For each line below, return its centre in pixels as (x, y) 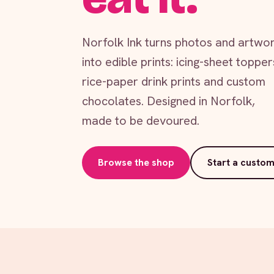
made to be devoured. (141, 120)
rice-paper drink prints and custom (174, 81)
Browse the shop (136, 162)
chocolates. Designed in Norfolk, (168, 101)
